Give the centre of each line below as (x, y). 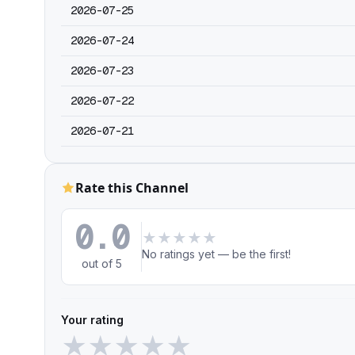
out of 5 (101, 263)
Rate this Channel (132, 188)
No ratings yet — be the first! (217, 254)
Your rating (92, 320)
